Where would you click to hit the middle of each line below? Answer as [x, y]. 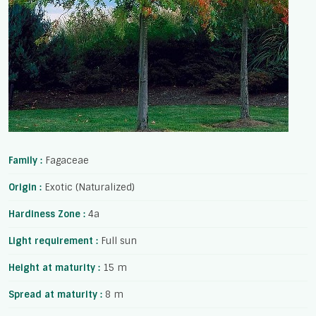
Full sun [119, 241]
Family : [27, 160]
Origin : [26, 187]
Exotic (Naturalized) [90, 187]
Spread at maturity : [57, 294]
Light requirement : [55, 241]
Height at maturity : [56, 268]
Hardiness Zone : [48, 214]
